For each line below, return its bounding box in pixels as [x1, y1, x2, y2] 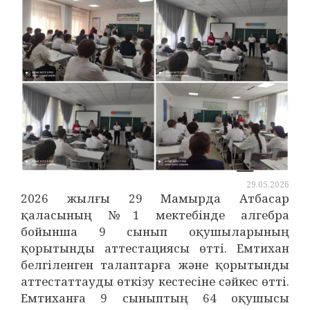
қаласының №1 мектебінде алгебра [21, 207, 289, 223]
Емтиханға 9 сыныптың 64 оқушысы [21, 290, 289, 306]
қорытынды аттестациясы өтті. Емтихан [21, 240, 289, 256]
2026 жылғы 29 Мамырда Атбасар [21, 190, 289, 206]
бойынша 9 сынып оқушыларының [21, 224, 289, 239]
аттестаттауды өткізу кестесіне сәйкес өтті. [21, 273, 289, 289]
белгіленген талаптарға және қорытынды [21, 257, 289, 273]
